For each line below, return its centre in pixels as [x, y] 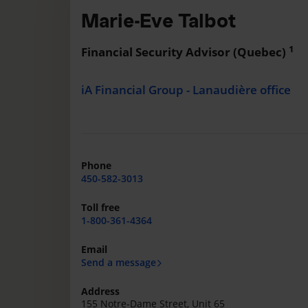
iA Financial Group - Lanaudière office [186, 90]
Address [100, 291]
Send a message [119, 262]
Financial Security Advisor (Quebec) [185, 52]
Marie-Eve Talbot [158, 21]
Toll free [100, 207]
